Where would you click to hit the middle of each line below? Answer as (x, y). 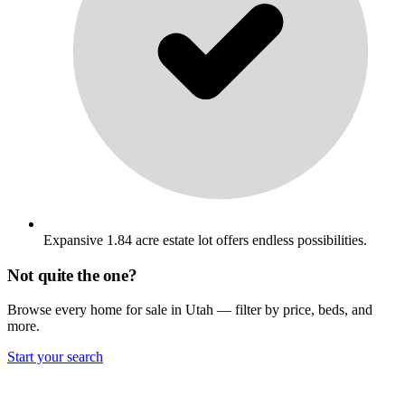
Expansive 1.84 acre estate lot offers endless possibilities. (205, 240)
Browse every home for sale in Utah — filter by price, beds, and (190, 310)
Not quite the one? (72, 275)
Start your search (55, 357)
